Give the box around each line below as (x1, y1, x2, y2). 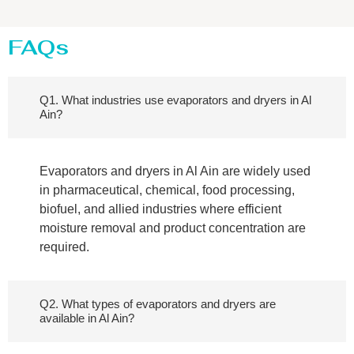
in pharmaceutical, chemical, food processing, (40, 183, 295, 198)
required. (40, 240, 89, 254)
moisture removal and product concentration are (40, 221, 306, 235)
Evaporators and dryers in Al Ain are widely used (40, 164, 311, 179)
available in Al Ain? (40, 311, 134, 326)
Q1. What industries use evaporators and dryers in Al (40, 93, 311, 107)
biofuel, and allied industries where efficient (40, 202, 281, 217)
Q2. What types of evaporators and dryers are (40, 297, 276, 311)
